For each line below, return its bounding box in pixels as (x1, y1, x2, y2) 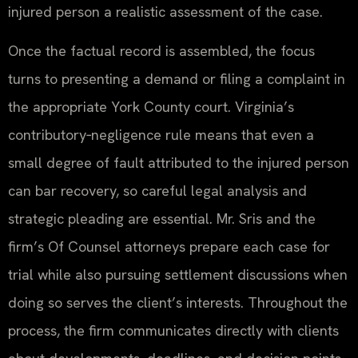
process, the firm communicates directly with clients (8, 321, 339, 340)
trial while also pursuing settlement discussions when (8, 265, 348, 284)
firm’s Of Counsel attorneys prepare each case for (8, 237, 330, 257)
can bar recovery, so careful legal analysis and (8, 181, 307, 201)
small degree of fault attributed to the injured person (8, 153, 349, 173)
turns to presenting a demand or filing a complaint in (8, 70, 345, 89)
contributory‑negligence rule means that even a (8, 125, 314, 145)
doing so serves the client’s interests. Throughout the (8, 293, 348, 312)
